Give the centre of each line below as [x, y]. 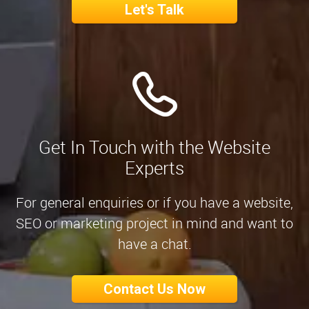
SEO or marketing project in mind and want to [154, 223]
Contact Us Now [154, 289]
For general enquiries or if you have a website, [154, 202]
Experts [154, 168]
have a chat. [154, 243]
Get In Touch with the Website [154, 147]
